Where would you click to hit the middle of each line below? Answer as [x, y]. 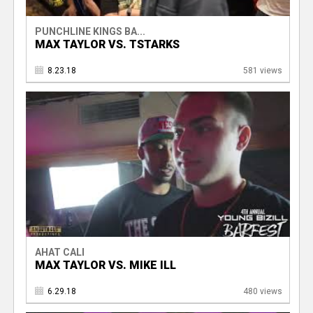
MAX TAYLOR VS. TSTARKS [107, 45]
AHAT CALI [59, 252]
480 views [262, 291]
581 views [262, 71]
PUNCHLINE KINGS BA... [90, 32]
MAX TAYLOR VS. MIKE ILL [105, 265]
